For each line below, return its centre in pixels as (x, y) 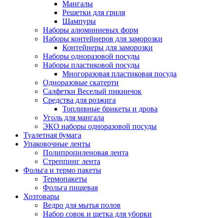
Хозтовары (41, 197)
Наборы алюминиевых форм (91, 30)
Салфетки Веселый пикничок (92, 91)
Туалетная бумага (52, 135)
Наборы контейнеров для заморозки (103, 39)
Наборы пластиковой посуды (91, 65)
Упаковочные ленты (57, 144)
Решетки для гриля (94, 13)
